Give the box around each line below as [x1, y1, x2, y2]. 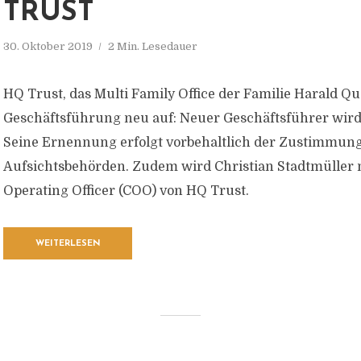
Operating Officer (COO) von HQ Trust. [3, 184, 249, 198]
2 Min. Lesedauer [108, 40, 197, 52]
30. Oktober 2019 [3, 40, 93, 52]
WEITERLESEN [35, 239, 101, 248]
